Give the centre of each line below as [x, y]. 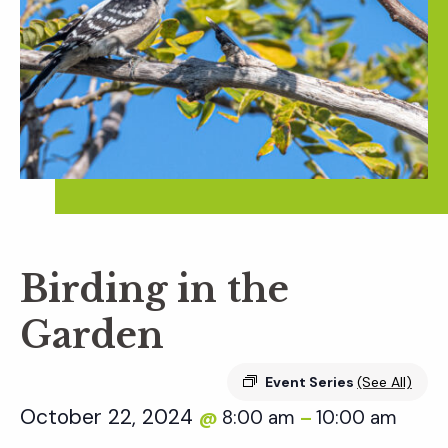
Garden [92, 336]
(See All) [384, 382]
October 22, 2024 [109, 417]
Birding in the [154, 290]
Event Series [311, 382]
